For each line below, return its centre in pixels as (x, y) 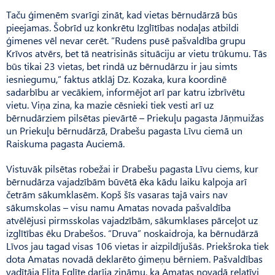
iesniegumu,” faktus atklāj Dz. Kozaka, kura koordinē (116, 79)
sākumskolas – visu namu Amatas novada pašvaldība (118, 207)
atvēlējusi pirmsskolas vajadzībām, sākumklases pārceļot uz (132, 220)
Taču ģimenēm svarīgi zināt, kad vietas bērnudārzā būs (122, 15)
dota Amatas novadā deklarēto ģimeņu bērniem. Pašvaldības (134, 259)
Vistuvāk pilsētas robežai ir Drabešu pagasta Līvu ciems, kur (132, 169)
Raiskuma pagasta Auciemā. (65, 144)
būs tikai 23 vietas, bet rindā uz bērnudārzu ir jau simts (122, 66)
